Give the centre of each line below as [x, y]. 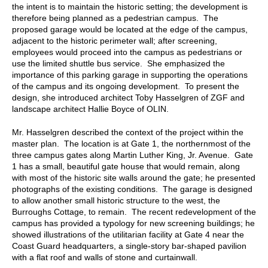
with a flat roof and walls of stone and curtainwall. [105, 257]
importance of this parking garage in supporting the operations [130, 74]
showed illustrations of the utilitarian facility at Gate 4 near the [128, 234]
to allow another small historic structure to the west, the [116, 200]
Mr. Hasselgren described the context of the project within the [128, 132]
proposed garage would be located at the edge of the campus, [130, 29]
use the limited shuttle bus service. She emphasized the [118, 63]
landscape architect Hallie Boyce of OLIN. [90, 109]
